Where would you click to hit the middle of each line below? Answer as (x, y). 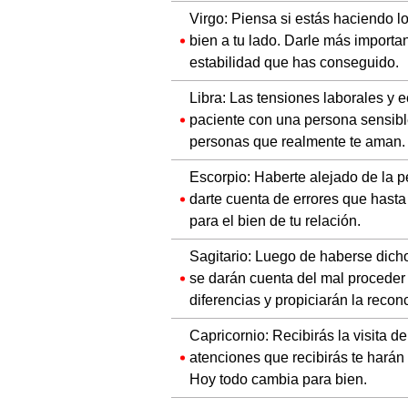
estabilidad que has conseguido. (294, 62)
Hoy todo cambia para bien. (278, 379)
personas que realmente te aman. (297, 141)
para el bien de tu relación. (275, 220)
